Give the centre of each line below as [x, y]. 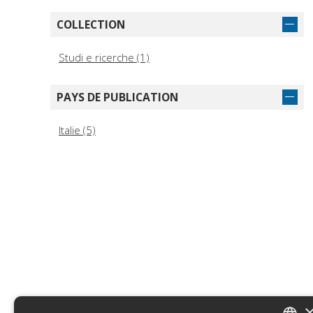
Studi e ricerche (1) [104, 58]
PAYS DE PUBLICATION [117, 97]
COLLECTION [91, 25]
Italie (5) [77, 130]
